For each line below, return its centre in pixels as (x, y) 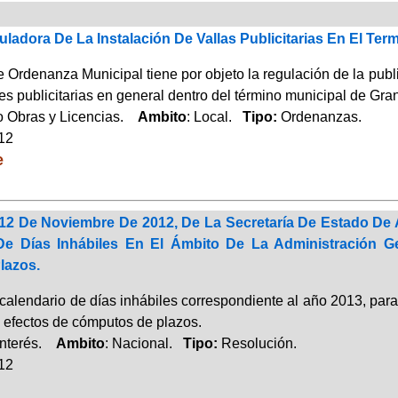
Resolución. (259, 343)
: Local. (214, 116)
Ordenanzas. (321, 116)
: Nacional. (143, 343)
